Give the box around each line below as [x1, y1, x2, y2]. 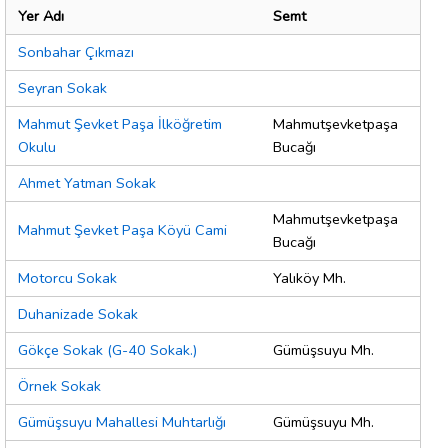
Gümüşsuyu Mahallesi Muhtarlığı [18, 412, 226, 433]
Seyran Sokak [18, 78, 107, 99]
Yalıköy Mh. [273, 268, 346, 289]
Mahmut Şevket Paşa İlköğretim [18, 114, 222, 135]
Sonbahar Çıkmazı [18, 42, 134, 63]
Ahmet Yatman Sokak [18, 173, 156, 194]
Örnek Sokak [18, 376, 101, 397]
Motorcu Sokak [18, 268, 117, 289]
